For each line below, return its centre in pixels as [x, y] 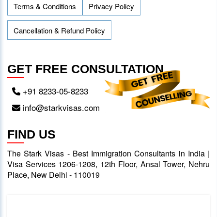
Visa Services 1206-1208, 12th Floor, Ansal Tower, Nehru [108, 164]
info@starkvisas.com [60, 108]
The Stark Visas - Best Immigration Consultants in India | [108, 154]
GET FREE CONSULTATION [85, 69]
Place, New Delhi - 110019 [54, 175]
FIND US [31, 134]
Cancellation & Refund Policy [59, 30]
